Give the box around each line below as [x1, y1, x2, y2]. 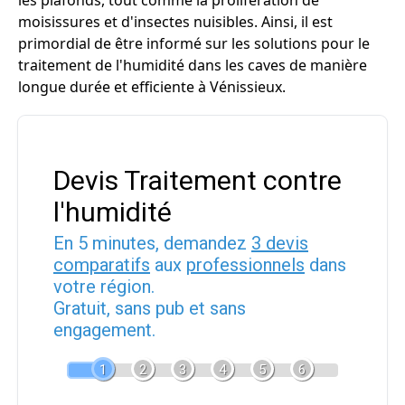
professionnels [186, 254, 305, 276]
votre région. [53, 276, 155, 297]
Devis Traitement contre [53, 165, 342, 196]
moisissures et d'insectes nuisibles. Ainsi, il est [18, 12, 333, 32]
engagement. [53, 319, 155, 341]
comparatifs [53, 254, 150, 276]
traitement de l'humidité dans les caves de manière [18, 55, 367, 75]
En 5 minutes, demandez [53, 232, 251, 254]
